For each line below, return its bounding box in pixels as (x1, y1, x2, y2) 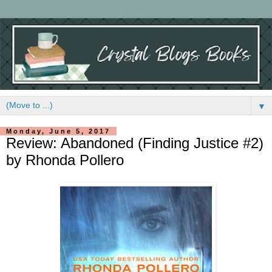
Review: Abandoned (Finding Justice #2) (6, 134, 263, 151)
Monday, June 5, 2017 (6, 127, 110, 135)
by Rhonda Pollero (6, 151, 124, 168)
